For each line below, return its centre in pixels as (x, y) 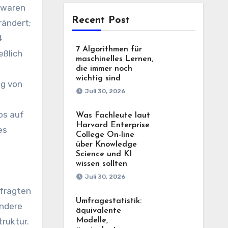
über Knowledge (106, 145)
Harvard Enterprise (112, 125)
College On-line (105, 135)
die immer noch (104, 69)
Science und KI (104, 154)
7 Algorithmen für (109, 49)
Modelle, (92, 220)
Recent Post (101, 20)
